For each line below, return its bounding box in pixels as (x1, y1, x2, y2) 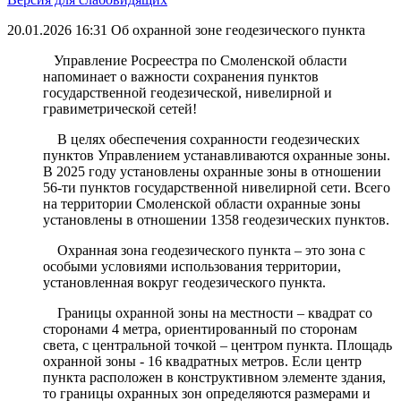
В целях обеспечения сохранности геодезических (43, 132, 360, 147)
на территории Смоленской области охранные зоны (43, 196, 361, 211)
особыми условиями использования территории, (43, 259, 341, 274)
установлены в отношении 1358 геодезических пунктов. (43, 212, 389, 227)
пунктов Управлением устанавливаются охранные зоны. (43, 148, 390, 163)
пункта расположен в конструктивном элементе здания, (43, 370, 386, 385)
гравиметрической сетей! (43, 101, 197, 116)
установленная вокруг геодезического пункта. (43, 275, 326, 290)
